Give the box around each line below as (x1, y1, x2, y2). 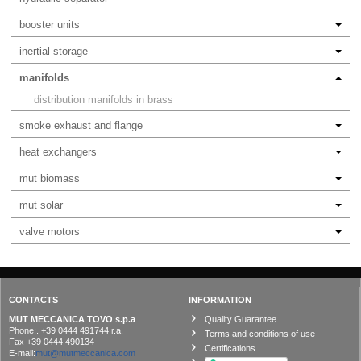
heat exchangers (19, 146, 97, 159)
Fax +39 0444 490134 (9, 337, 94, 347)
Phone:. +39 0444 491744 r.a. (9, 326, 123, 336)
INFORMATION (189, 295, 251, 305)
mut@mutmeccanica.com (35, 348, 135, 359)
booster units (19, 19, 80, 31)
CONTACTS (9, 295, 58, 305)
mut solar (19, 199, 63, 212)
